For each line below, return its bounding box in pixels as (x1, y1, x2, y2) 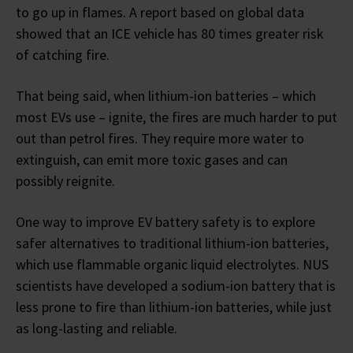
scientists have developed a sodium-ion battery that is (16, 276, 336, 295)
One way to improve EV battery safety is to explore (16, 212, 315, 231)
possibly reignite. (16, 171, 115, 190)
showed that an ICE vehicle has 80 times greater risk (16, 24, 324, 43)
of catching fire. (16, 45, 110, 64)
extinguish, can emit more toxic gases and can (16, 150, 288, 169)
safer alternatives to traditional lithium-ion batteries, (16, 233, 329, 252)
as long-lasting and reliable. (16, 318, 177, 337)
